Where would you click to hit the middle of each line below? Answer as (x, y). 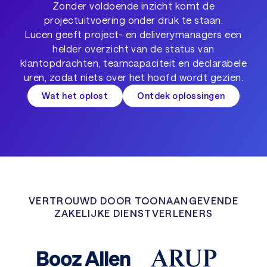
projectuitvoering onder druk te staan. (133, 20)
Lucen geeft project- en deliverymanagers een (133, 34)
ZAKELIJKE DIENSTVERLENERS (133, 213)
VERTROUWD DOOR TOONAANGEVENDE (133, 200)
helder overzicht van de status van (133, 48)
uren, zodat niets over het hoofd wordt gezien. (133, 77)
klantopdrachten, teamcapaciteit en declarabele (133, 63)
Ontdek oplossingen (181, 96)
